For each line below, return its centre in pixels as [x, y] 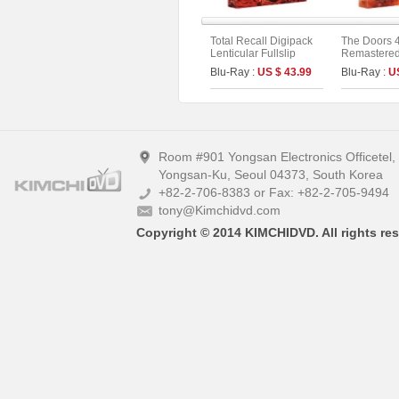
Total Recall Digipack [261, 41]
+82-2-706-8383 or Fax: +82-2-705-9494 [274, 193]
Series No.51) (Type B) [265, 91]
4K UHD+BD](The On [262, 78]
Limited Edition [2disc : [265, 66]
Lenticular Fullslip [253, 53]
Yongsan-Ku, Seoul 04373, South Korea [271, 175]
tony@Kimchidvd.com [220, 211]
